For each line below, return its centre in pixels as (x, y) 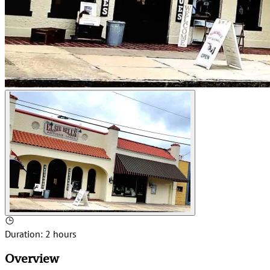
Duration (23, 234)
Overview (32, 258)
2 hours (61, 234)
